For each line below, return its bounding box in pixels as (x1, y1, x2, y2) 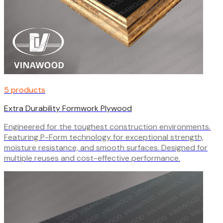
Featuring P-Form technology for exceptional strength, (4, 131, 204, 142)
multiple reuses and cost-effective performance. (4, 152, 180, 163)
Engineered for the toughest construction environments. (4, 121, 211, 132)
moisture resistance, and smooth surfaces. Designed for (4, 142, 208, 153)
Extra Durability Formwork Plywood (4, 103, 132, 113)
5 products (4, 84, 45, 95)
